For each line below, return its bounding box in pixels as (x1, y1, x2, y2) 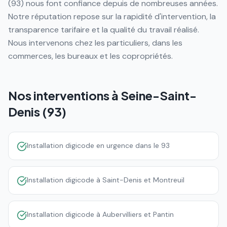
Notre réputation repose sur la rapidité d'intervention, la (8, 11, 216, 22)
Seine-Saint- (121, 88, 197, 103)
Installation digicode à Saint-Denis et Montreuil (27, 175, 184, 184)
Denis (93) (8, 104, 66, 119)
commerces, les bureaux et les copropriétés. (8, 51, 173, 61)
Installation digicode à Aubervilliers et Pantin (27, 210, 174, 219)
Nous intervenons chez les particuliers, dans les (8, 37, 182, 48)
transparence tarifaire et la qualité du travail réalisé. (8, 24, 199, 35)
